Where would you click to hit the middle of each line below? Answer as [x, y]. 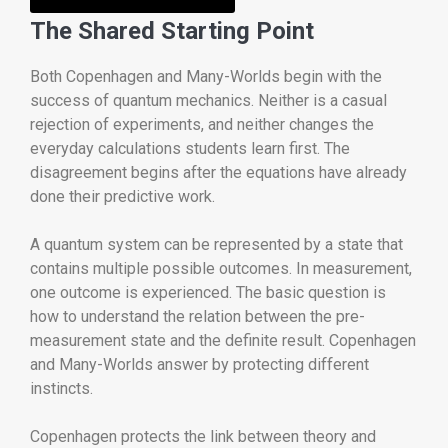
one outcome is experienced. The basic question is [208, 292]
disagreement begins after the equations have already [218, 172]
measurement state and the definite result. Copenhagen [223, 340]
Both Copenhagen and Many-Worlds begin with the [206, 76]
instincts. [61, 388]
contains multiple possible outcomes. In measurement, [221, 268]
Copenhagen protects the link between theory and [203, 436]
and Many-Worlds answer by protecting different [199, 364]
